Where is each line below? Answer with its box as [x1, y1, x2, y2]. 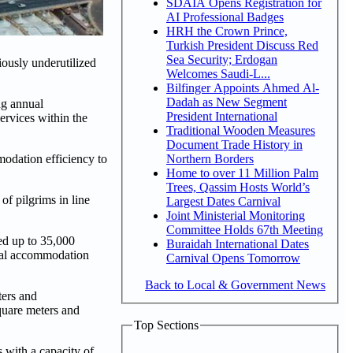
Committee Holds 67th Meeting [166, 222, 323, 236]
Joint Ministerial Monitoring [166, 208, 305, 222]
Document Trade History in [166, 137, 303, 151]
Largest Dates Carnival [166, 194, 281, 208]
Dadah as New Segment [166, 95, 287, 109]
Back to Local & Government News [145, 277, 325, 292]
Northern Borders [166, 151, 254, 165]
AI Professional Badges [166, 9, 284, 24]
